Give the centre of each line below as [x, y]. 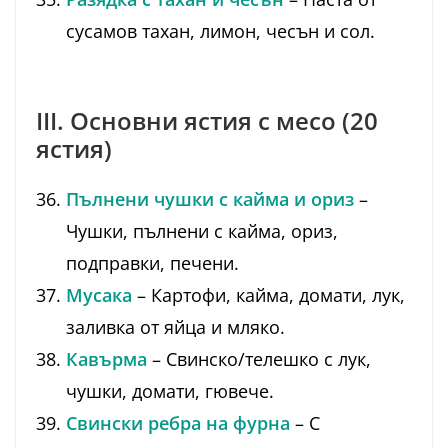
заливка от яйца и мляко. [175, 327]
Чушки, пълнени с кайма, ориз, [202, 231]
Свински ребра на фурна [178, 423]
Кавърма [106, 359]
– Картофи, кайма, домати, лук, [268, 295]
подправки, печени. [152, 263]
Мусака [99, 295]
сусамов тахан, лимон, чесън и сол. [220, 31]
